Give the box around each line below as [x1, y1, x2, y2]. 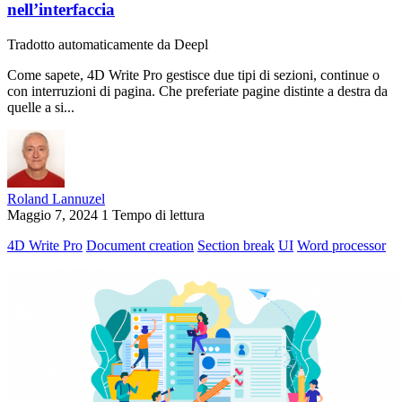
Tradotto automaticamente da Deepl [7, 36, 208, 52]
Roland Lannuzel [7, 190, 105, 206]
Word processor [297, 237, 386, 253]
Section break [197, 237, 275, 253]
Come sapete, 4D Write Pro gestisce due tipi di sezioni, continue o [7, 66, 380, 83]
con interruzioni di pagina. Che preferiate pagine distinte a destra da [7, 83, 388, 99]
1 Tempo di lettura [101, 206, 205, 223]
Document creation [86, 237, 194, 253]
